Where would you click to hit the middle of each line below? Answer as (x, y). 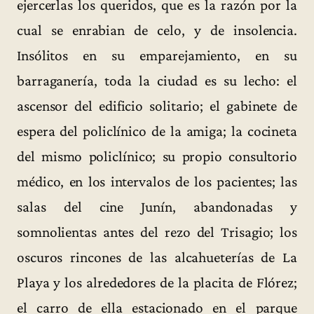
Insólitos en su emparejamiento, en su (157, 56)
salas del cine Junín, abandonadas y (157, 207)
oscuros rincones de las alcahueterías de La (157, 258)
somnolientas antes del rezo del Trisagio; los (157, 232)
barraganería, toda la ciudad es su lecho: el (157, 81)
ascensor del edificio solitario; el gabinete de (157, 106)
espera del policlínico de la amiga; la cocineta (157, 131)
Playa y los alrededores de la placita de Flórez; (157, 283)
